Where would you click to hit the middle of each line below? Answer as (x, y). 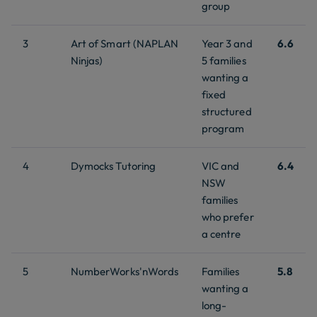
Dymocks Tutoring (113, 166)
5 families (224, 60)
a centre (221, 234)
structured (227, 111)
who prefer (228, 217)
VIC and (221, 166)
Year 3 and (227, 43)
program (223, 128)
